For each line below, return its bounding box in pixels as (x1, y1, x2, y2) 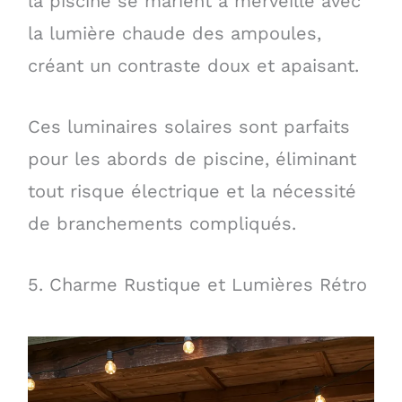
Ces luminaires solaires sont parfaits (27, 115, 350, 137)
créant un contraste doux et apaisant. (27, 54, 359, 76)
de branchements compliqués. (27, 212, 296, 234)
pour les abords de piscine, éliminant (27, 147, 356, 170)
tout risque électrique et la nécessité (27, 179, 356, 202)
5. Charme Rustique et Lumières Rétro (27, 273, 367, 295)
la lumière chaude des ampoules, (27, 22, 321, 44)
